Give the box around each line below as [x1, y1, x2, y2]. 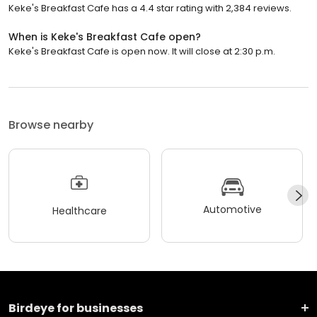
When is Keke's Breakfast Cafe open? [8, 29, 201, 44]
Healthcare [52, 204, 107, 219]
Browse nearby [8, 116, 93, 133]
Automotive [202, 202, 262, 217]
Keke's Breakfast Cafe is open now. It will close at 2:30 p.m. [8, 44, 275, 58]
